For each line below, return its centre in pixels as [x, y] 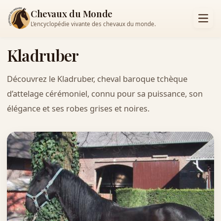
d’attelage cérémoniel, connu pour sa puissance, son [105, 93]
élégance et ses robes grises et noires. [78, 108]
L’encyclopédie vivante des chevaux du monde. [93, 24]
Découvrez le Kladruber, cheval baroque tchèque [97, 79]
